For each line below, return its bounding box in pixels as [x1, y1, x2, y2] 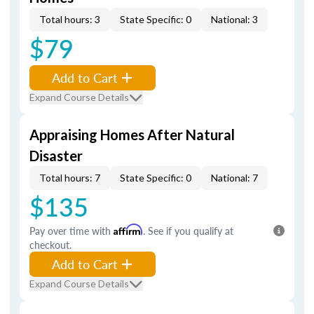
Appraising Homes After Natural [29, 126, 235, 143]
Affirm [114, 224, 143, 235]
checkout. [29, 238, 71, 252]
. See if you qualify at [143, 224, 233, 238]
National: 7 [211, 172, 258, 184]
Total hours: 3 [39, 13, 100, 25]
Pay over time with [29, 224, 114, 238]
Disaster [29, 147, 83, 164]
